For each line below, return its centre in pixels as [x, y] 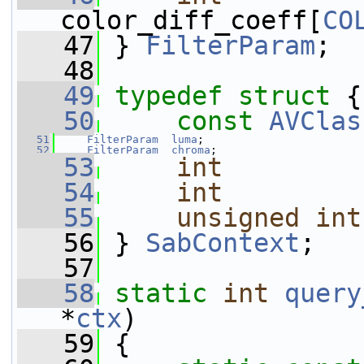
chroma [191, 150]
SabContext [223, 243]
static [161, 293]
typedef [169, 96]
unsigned [238, 218]
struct [292, 96]
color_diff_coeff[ [191, 20]
